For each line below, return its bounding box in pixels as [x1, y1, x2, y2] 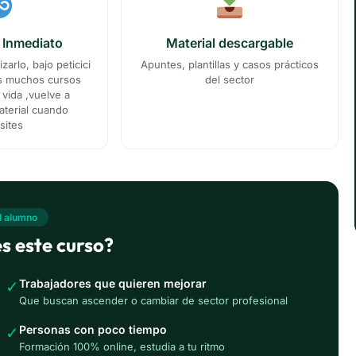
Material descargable [165, 35, 293, 52]
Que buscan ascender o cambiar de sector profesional [18, 294, 288, 308]
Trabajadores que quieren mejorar [18, 277, 207, 291]
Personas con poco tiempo [18, 323, 167, 337]
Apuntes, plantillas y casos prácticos [140, 58, 319, 72]
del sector [204, 73, 254, 87]
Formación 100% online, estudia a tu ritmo [18, 340, 225, 354]
